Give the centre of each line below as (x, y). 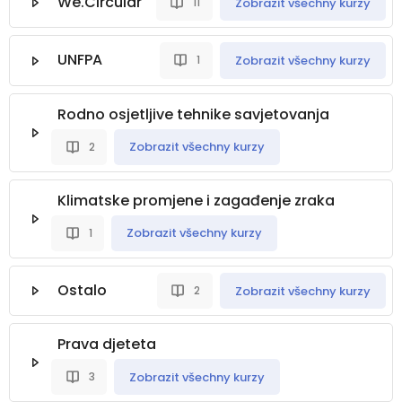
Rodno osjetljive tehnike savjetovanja (193, 114)
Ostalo (82, 291)
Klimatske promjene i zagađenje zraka (196, 200)
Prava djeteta (107, 345)
